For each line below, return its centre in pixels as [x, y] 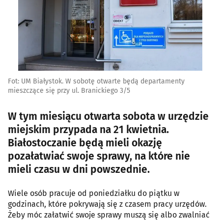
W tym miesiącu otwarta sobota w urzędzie [108, 116]
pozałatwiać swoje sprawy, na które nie [99, 156]
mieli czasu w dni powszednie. [79, 169]
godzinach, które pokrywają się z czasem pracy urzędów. [107, 204]
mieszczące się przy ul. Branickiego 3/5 [69, 90]
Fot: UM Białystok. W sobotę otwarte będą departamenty [96, 81]
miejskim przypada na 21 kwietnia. [88, 129]
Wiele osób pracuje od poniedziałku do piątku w [94, 193]
